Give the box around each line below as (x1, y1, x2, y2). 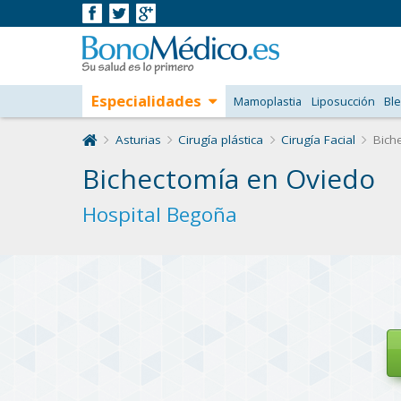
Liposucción (311, 93, 375, 109)
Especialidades (90, 90, 201, 111)
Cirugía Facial (280, 132, 355, 148)
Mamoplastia (233, 93, 302, 109)
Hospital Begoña (82, 200, 237, 228)
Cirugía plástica (178, 132, 264, 148)
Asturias (115, 132, 161, 148)
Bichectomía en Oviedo (82, 160, 375, 197)
